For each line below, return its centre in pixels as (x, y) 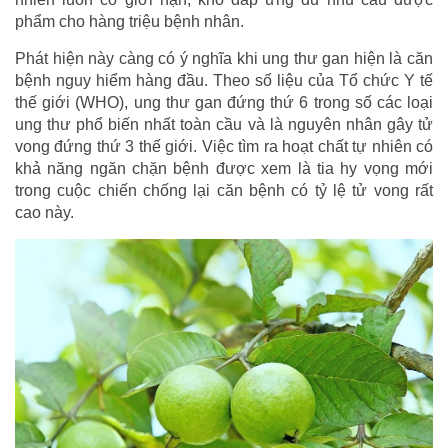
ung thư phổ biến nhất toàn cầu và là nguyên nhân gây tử (224, 125)
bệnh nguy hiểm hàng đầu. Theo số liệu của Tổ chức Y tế (224, 81)
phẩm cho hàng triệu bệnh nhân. (129, 22)
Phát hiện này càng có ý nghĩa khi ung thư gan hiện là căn (224, 59)
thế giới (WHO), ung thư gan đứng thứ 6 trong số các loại (224, 103)
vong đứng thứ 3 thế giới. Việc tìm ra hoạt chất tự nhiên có (224, 147)
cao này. (44, 213)
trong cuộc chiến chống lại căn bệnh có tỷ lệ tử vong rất (224, 191)
